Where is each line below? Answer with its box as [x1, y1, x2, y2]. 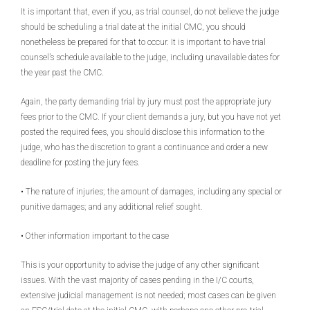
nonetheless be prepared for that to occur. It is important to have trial [21, 37, 266, 47]
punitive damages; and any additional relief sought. [21, 202, 203, 212]
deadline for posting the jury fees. [21, 158, 140, 167]
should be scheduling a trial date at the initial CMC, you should [21, 22, 246, 32]
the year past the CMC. [21, 68, 104, 77]
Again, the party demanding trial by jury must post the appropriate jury [21, 97, 271, 107]
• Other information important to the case [21, 231, 169, 241]
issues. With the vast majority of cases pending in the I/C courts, [21, 275, 254, 285]
